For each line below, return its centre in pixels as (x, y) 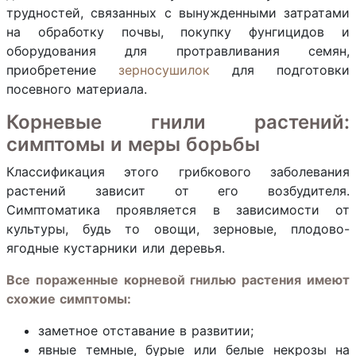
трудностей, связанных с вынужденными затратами (178, 13)
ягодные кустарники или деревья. (116, 248)
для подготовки (280, 70)
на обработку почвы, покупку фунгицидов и (178, 32)
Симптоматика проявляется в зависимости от (178, 210)
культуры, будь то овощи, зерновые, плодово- (178, 229)
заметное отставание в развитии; (146, 331)
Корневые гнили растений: (178, 122)
